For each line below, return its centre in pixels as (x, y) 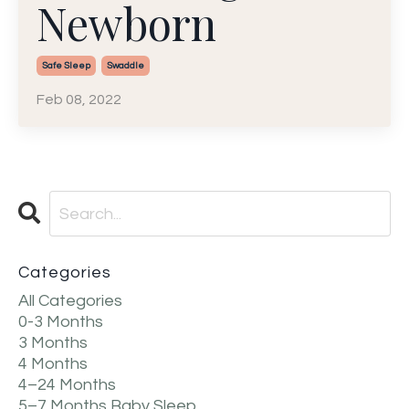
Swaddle (126, 66)
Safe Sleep (66, 66)
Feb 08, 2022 (79, 100)
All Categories (70, 301)
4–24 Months (67, 385)
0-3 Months (61, 322)
